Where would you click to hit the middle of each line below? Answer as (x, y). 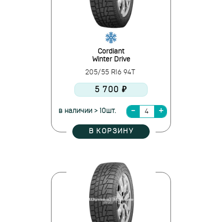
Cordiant (111, 52)
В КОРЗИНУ (111, 131)
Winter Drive (111, 59)
